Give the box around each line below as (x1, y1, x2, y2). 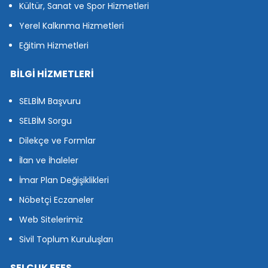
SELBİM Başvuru (19, 95, 81, 108)
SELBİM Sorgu (19, 115, 72, 127)
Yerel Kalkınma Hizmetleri (19, 20, 124, 32)
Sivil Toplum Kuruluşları (19, 233, 113, 246)
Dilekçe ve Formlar (19, 135, 96, 147)
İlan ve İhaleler (19, 154, 78, 167)
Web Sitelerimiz (19, 214, 83, 226)
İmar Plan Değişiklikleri (19, 174, 109, 187)
